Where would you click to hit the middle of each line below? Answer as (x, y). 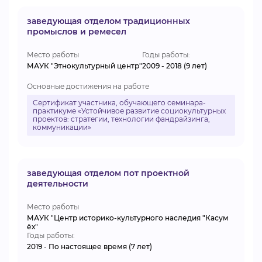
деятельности (58, 184)
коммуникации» (62, 127)
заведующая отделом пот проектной (108, 173)
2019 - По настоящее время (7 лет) (89, 247)
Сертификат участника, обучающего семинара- (119, 103)
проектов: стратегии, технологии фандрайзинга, (121, 119)
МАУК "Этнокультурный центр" (85, 66)
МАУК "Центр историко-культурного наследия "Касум (128, 218)
